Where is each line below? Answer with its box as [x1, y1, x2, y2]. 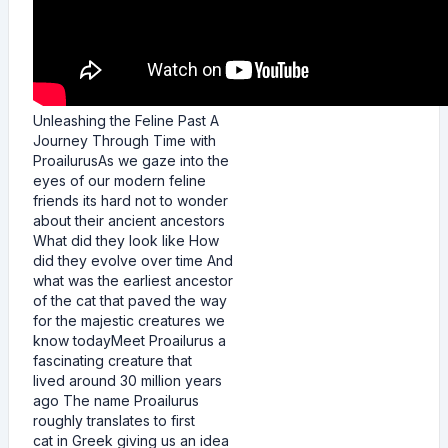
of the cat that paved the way [33, 292, 227, 309]
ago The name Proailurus [33, 392, 199, 409]
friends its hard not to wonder [33, 192, 228, 209]
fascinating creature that [33, 352, 192, 369]
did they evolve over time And [33, 252, 233, 269]
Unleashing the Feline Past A [33, 112, 219, 129]
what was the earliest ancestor [33, 272, 233, 289]
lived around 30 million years [33, 372, 222, 389]
